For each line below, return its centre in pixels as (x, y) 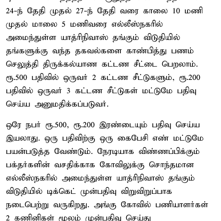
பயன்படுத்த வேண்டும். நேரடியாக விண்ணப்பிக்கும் (103, 151)
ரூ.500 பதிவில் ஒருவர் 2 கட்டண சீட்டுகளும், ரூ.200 (103, 77)
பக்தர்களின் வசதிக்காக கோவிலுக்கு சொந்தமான (100, 165)
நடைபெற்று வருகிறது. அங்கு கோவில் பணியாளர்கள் (107, 205)
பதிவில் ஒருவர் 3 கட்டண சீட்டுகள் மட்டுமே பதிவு (101, 91)
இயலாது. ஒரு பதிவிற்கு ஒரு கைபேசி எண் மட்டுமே (105, 138)
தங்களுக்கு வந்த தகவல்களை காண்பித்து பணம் (100, 51)
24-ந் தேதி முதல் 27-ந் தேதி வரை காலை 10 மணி (104, 11)
